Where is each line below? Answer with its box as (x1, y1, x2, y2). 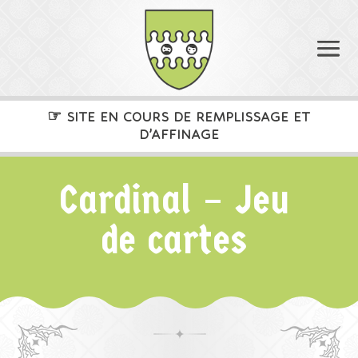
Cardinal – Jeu (59, 177, 290, 224)
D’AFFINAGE (138, 127, 219, 142)
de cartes (101, 217, 249, 264)
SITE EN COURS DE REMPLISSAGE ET (62, 109, 311, 125)
